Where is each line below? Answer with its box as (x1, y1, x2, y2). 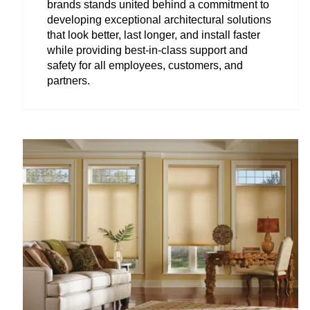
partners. (47, 74, 90, 86)
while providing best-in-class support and (47, 44, 248, 56)
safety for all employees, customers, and (47, 59, 243, 71)
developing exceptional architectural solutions (47, 13, 271, 26)
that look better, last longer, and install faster (47, 28, 260, 41)
